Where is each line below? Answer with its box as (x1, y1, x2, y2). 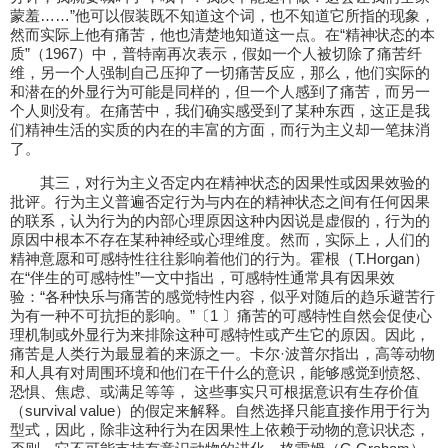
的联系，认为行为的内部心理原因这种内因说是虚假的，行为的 (10, 212, 430, 229)
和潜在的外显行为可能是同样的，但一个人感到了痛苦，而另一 (10, 83, 430, 100)
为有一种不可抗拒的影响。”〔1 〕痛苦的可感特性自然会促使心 (10, 307, 432, 324)
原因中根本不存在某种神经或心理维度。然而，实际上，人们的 (10, 231, 430, 248)
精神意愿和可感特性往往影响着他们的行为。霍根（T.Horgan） (10, 250, 429, 267)
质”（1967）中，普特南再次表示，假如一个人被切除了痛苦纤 (10, 45, 422, 62)
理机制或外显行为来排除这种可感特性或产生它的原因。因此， (10, 326, 430, 343)
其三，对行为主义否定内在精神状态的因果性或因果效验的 (10, 174, 430, 191)
